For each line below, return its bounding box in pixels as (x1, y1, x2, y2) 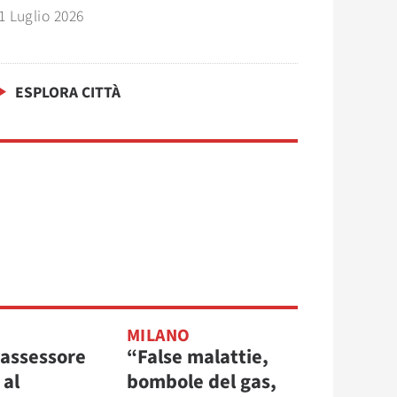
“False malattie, (126, 342, 269, 371)
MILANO (126, 323, 191, 348)
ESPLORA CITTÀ (15, 81, 121, 104)
